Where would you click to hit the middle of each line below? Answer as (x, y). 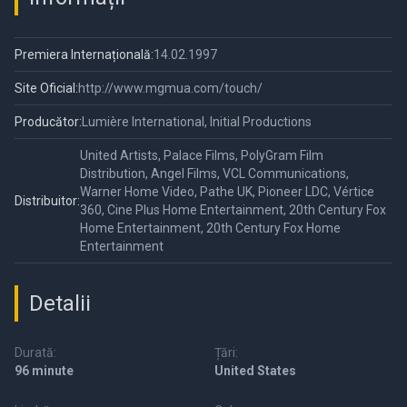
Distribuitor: (47, 201)
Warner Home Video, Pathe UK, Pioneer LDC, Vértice (227, 192)
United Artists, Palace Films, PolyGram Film (202, 156)
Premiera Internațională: (84, 55)
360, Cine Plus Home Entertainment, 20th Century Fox (233, 210)
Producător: (48, 122)
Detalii (60, 304)
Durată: (35, 353)
